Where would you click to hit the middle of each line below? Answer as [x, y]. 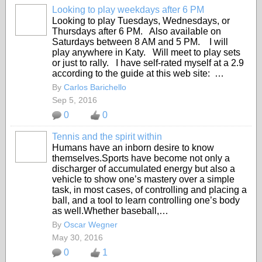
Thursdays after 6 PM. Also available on [137, 31]
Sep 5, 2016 [75, 100]
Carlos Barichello [95, 87]
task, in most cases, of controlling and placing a [149, 190]
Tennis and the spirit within [107, 137]
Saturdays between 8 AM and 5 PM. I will [140, 42]
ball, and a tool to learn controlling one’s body [146, 200]
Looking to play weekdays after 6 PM [128, 10]
